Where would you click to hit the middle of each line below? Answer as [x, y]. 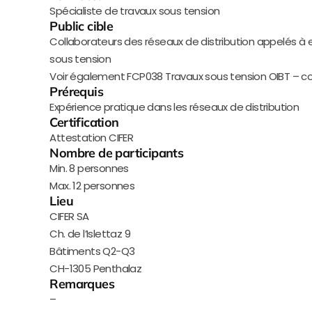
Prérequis [76, 92]
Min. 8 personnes [89, 168]
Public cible [81, 26]
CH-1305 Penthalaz [96, 268]
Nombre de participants [117, 153]
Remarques [82, 284]
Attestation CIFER [92, 138]
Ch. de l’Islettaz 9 [90, 234]
